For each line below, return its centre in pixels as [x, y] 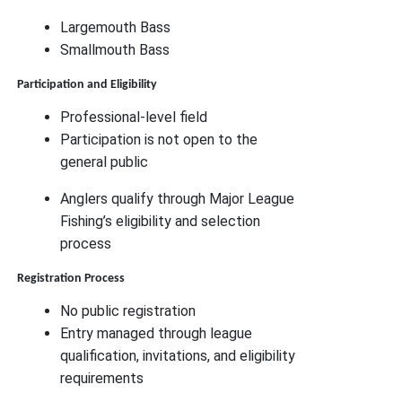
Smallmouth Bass [115, 49]
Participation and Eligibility [87, 84]
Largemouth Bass [116, 27]
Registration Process [71, 278]
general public [105, 162]
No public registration [128, 310]
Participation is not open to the [159, 139]
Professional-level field [134, 117]
